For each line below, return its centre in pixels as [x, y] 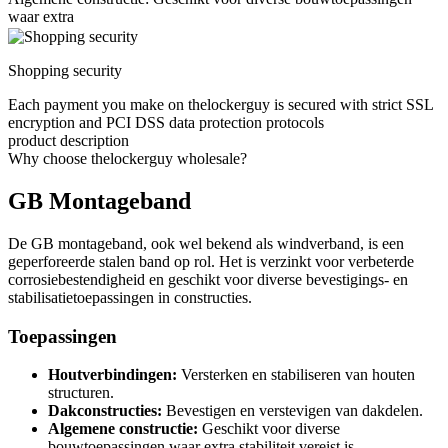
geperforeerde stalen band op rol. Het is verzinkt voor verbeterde [211, 261]
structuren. [81, 393]
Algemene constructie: [123, 429]
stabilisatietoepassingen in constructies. [130, 297]
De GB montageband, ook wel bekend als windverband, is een [206, 243]
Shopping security [65, 71]
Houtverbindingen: [112, 375]
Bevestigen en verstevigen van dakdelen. [292, 411]
